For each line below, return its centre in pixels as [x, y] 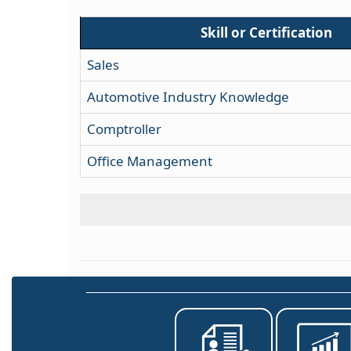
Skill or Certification [266, 33]
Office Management [150, 161]
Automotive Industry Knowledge [188, 97]
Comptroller [124, 129]
